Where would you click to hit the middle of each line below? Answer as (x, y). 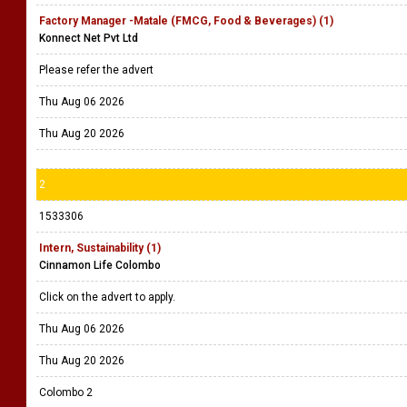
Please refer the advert (99, 70)
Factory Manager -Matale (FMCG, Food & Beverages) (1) (186, 21)
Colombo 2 (66, 392)
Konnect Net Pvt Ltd (89, 38)
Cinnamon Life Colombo (100, 265)
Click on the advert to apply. (109, 297)
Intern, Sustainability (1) (100, 248)
